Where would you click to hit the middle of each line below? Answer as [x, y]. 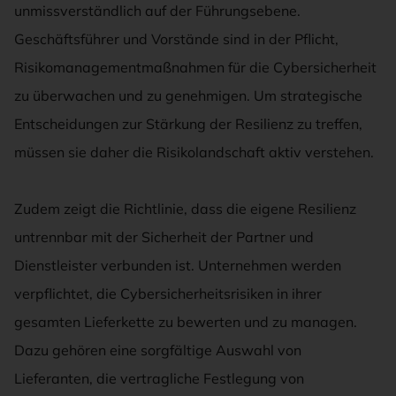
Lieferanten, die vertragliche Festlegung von [159, 379]
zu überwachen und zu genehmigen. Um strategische [188, 96]
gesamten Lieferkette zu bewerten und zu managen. [186, 322]
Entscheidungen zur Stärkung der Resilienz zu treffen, [188, 124]
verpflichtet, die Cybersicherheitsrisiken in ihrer [168, 294]
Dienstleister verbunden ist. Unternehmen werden [178, 266]
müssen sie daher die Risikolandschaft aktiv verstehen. [194, 152]
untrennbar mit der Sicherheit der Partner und [164, 237]
